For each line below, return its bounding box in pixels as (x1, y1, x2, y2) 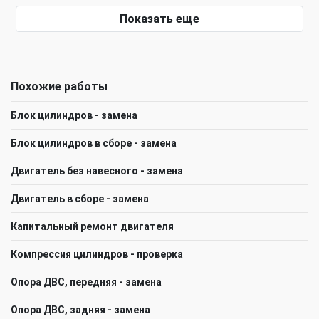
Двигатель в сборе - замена (11, 192, 149, 204)
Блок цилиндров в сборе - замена (11, 137, 177, 149)
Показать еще (120, 11, 199, 26)
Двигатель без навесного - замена (11, 164, 183, 177)
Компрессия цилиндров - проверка (11, 248, 183, 260)
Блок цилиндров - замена (11, 109, 137, 121)
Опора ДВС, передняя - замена (11, 276, 162, 288)
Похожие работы (11, 79, 108, 93)
